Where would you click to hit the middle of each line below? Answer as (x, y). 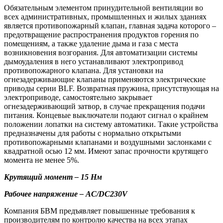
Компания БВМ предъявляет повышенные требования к (100, 211)
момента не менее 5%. (42, 160)
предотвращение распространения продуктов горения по (101, 35)
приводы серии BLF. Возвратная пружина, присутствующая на (111, 89)
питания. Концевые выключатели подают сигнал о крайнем (106, 115)
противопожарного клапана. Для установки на (84, 71)
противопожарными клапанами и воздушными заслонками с (108, 142)
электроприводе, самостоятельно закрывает (78, 98)
